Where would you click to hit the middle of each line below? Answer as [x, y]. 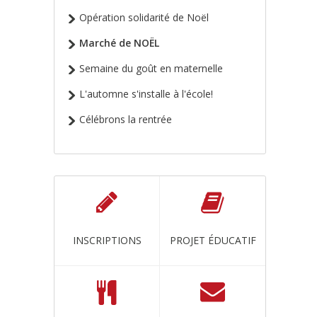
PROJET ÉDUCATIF [213, 240]
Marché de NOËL [119, 43]
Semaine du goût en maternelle [151, 68]
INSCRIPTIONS [107, 240]
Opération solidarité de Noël [144, 17]
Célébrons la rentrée [126, 119]
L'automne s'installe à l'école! [146, 94]
